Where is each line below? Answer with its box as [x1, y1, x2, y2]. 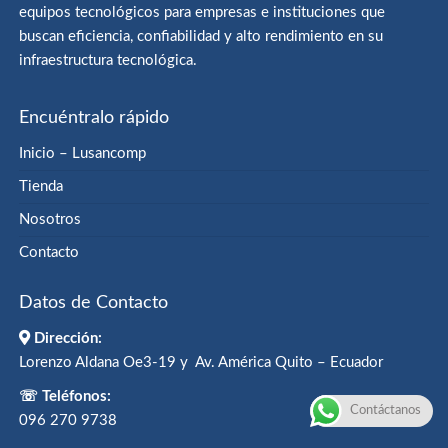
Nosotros [19, 212, 82, 228]
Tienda [19, 179, 64, 195]
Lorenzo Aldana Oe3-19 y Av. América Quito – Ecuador [19, 355, 384, 371]
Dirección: [34, 331, 103, 347]
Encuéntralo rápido [19, 109, 170, 128]
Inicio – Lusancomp [19, 146, 147, 162]
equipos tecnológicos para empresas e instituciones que [19, 5, 386, 21]
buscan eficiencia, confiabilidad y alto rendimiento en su [19, 29, 384, 45]
